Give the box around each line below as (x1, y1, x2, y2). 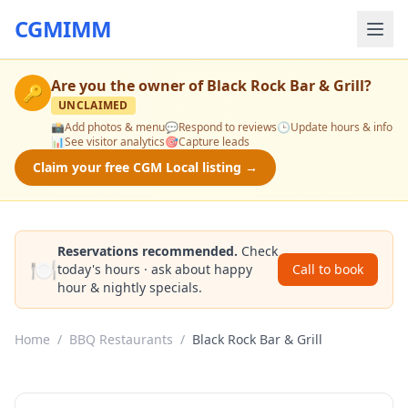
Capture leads (178, 134, 250, 149)
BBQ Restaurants (69, 331, 173, 348)
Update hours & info (291, 119, 393, 135)
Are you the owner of (51, 76, 207, 96)
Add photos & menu (65, 119, 165, 135)
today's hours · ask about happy (57, 260, 252, 278)
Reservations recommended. (57, 242, 238, 260)
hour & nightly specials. (57, 279, 202, 296)
